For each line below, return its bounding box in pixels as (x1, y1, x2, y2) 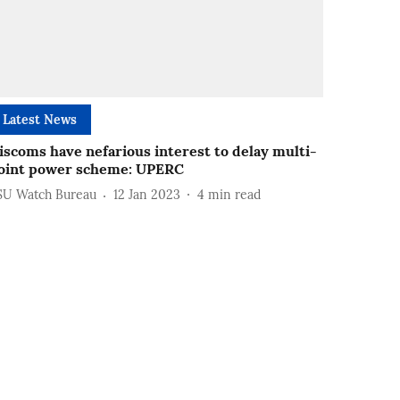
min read (208, 187, 262, 204)
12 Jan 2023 (113, 187, 181, 204)
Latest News (3, 111, 78, 128)
